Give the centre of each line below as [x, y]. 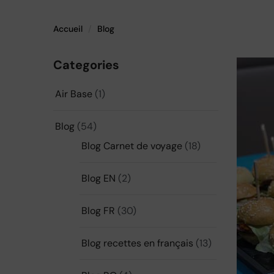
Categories [86, 65]
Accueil [68, 29]
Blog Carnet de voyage [132, 146]
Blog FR [98, 211]
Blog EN [98, 178]
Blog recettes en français [137, 243]
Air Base [74, 94]
